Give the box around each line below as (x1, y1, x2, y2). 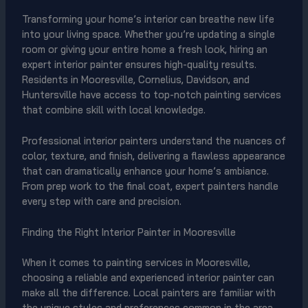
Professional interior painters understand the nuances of (21, 133, 286, 147)
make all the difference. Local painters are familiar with (21, 286, 276, 300)
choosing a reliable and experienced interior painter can (21, 271, 274, 285)
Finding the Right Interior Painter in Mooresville (21, 225, 236, 239)
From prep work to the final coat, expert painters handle (21, 179, 278, 192)
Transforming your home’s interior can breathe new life (21, 12, 274, 25)
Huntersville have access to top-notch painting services (21, 87, 281, 101)
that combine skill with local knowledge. (21, 102, 206, 116)
